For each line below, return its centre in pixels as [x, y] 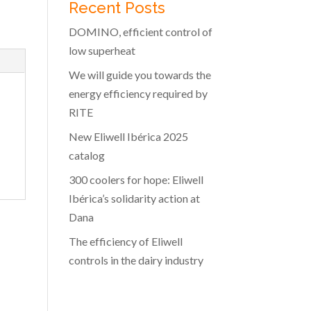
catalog [86, 155]
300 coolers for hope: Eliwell [136, 179]
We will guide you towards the [140, 74]
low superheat [102, 50]
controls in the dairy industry [136, 260]
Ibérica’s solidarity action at [134, 198]
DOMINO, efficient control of [140, 31]
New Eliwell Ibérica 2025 [128, 136]
